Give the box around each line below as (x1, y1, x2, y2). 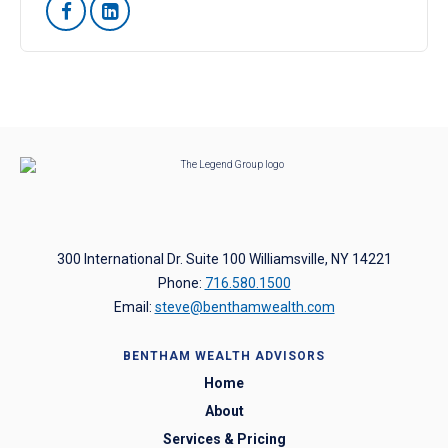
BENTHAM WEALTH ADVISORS (123, 349, 325, 364)
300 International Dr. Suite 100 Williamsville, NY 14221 (56, 251, 392, 268)
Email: (113, 299, 155, 316)
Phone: (157, 275, 205, 292)
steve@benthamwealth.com (154, 299, 335, 316)
